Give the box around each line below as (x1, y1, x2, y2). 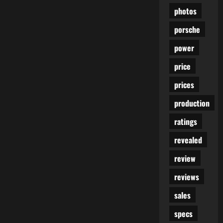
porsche (174, 23, 200, 35)
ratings (174, 115, 197, 127)
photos (174, 4, 197, 17)
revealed (174, 133, 202, 146)
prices (174, 78, 194, 91)
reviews (174, 170, 199, 183)
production (174, 97, 210, 109)
